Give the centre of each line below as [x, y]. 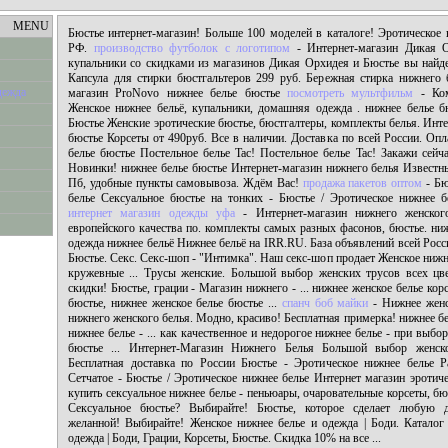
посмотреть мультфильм [350, 93]
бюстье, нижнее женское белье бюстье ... [175, 303]
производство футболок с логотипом [192, 48]
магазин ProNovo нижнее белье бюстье [177, 93]
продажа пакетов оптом [362, 183]
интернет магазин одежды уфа [151, 213]
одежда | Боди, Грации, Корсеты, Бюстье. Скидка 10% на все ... [224, 438]
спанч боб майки [325, 303]
